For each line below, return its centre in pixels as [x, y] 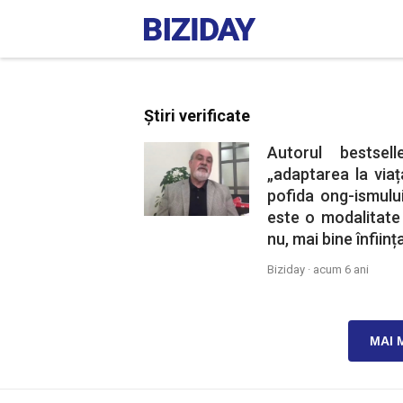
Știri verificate [197, 116]
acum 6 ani [340, 269]
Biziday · [290, 269]
